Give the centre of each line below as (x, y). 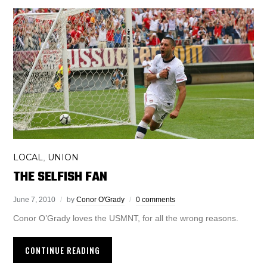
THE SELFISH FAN (60, 177)
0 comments (156, 199)
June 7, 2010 (35, 199)
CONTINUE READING (63, 250)
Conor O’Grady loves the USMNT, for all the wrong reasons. (126, 218)
